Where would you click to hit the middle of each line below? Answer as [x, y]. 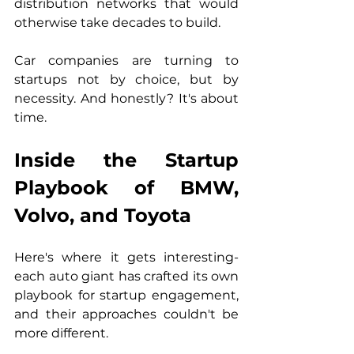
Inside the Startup [126, 160]
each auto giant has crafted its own [126, 276]
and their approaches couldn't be [126, 314]
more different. [61, 333]
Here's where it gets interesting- [126, 257]
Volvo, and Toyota [103, 215]
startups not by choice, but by [126, 79]
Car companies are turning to [126, 60]
